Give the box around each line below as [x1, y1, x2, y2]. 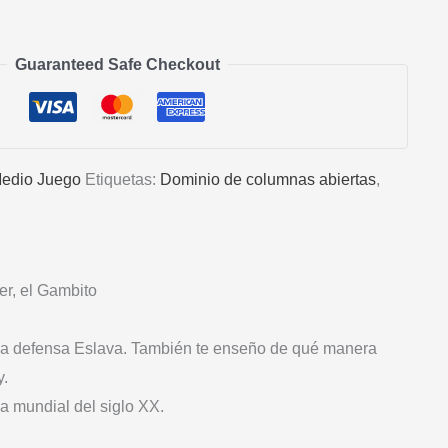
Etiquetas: [84, 171, 160, 188]
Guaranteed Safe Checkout [14, 56, 220, 73]
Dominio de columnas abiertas [159, 171, 376, 188]
